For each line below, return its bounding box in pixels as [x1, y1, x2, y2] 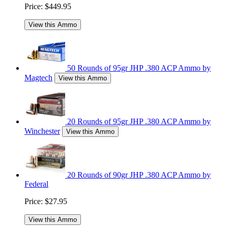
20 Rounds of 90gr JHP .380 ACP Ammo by [67, 170, 211, 180]
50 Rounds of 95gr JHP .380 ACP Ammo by [67, 64, 211, 73]
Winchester [24, 127, 60, 136]
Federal [24, 180, 48, 189]
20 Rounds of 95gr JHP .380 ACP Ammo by [67, 117, 211, 126]
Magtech [24, 73, 52, 82]
